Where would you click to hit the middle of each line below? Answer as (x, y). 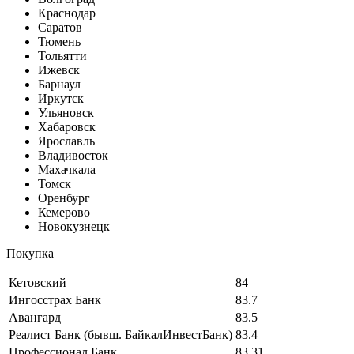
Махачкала (67, 169)
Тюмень (59, 41)
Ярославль (66, 141)
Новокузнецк (74, 226)
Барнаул (59, 84)
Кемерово (64, 212)
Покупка (30, 253)
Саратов (60, 27)
